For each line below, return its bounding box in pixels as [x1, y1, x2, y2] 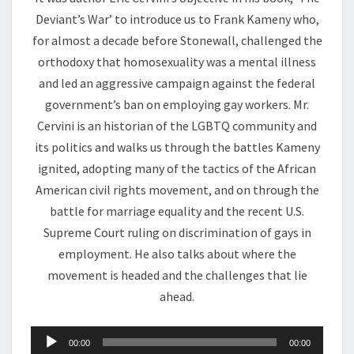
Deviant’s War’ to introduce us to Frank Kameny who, [35, 11, 319, 27]
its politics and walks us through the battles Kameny [34, 139, 320, 155]
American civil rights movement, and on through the [35, 182, 319, 198]
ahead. [160, 288, 194, 304]
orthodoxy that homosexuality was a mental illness [38, 54, 316, 70]
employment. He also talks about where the [58, 246, 296, 262]
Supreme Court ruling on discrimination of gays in [43, 224, 311, 240]
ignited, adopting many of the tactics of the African [38, 160, 316, 176]
